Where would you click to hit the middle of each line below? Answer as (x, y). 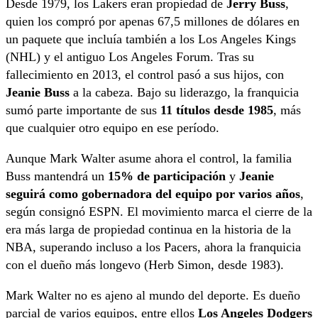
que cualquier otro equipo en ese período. (113, 127)
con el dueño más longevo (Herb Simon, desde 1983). (145, 264)
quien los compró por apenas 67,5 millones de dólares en (153, 21)
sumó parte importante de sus (83, 110)
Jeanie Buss (38, 92)
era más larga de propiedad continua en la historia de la (148, 229)
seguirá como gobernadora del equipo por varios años (153, 193)
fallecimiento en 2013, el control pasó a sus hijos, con (145, 74)
